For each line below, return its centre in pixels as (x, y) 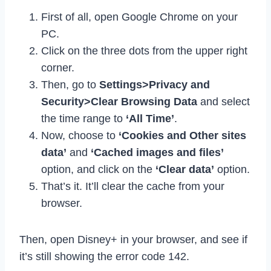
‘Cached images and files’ (157, 152)
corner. (58, 67)
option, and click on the (98, 169)
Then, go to (70, 84)
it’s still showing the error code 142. (104, 256)
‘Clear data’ (185, 169)
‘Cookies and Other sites (182, 135)
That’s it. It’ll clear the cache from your (133, 186)
